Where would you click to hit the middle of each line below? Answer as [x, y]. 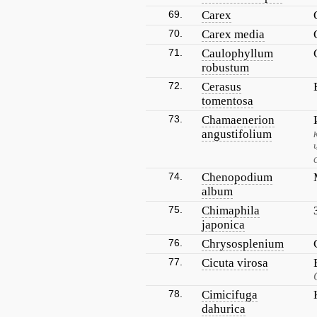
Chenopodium [237, 177]
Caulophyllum [237, 53]
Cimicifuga [230, 295]
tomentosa [227, 101]
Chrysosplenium [243, 244]
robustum [225, 68]
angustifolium [237, 134]
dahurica [224, 309]
